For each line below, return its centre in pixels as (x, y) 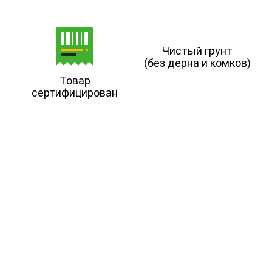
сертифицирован (75, 92)
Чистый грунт (197, 50)
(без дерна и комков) (197, 63)
